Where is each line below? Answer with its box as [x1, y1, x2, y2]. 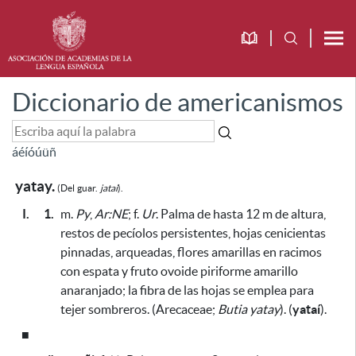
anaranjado [60, 283, 122, 297]
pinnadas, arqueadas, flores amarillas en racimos [60, 245, 322, 259]
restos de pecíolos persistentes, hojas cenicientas [60, 226, 326, 240]
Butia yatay [218, 302, 280, 316]
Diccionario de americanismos [12, 88, 343, 116]
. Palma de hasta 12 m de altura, [156, 207, 326, 221]
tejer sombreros [60, 302, 147, 316]
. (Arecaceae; [147, 302, 218, 316]
